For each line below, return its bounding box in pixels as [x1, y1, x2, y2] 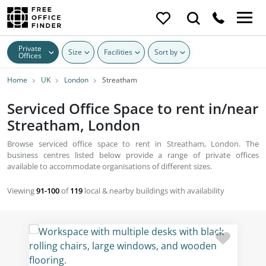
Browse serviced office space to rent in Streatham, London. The [7, 138, 259, 149]
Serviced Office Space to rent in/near [7, 99, 258, 118]
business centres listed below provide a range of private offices [7, 150, 259, 160]
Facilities [104, 46, 132, 57]
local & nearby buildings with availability [83, 185, 224, 197]
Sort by [154, 46, 178, 57]
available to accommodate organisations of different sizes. [7, 161, 212, 172]
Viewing [7, 185, 36, 197]
